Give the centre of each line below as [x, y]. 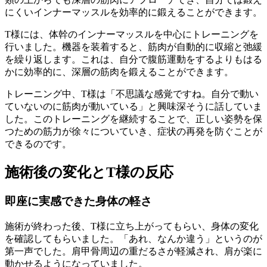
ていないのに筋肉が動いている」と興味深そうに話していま [133, 107]
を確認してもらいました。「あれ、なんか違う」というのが [133, 238]
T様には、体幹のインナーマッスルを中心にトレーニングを [132, 35]
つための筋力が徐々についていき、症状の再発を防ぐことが [133, 132]
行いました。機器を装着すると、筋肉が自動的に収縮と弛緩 [133, 47]
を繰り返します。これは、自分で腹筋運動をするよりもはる [133, 60]
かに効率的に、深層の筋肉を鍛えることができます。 [119, 72]
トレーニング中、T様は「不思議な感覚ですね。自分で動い [132, 94]
